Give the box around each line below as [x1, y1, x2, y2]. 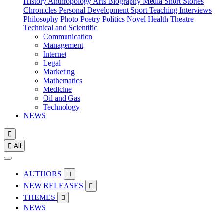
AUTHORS [23, 170, 64, 178]
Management [43, 41, 83, 49]
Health [148, 15, 170, 23]
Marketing [43, 67, 75, 76]
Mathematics [43, 76, 82, 85]
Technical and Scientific [23, 23, 97, 32]
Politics [102, 15, 127, 23]
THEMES [23, 193, 57, 201]
